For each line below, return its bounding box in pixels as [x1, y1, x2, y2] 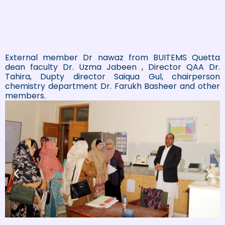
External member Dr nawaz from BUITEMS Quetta [5, 52, 220, 64]
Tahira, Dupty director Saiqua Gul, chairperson [5, 71, 220, 83]
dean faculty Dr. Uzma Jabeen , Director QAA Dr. [5, 61, 220, 73]
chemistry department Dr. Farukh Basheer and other [5, 80, 220, 92]
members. [5, 90, 46, 102]
